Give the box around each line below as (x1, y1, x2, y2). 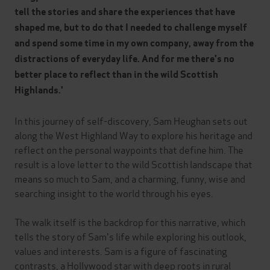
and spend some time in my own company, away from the (14, 37, 254, 50)
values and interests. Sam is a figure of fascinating (14, 243, 227, 258)
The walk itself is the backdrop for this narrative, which (14, 215, 245, 229)
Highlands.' (14, 84, 63, 97)
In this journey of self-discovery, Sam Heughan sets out (14, 113, 248, 128)
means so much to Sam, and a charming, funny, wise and (14, 171, 245, 186)
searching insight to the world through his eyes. (14, 186, 213, 200)
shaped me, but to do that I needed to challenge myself (14, 21, 247, 34)
